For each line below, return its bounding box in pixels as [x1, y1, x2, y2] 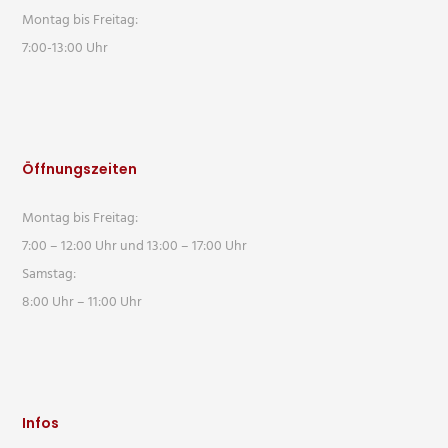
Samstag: [22, 263, 77, 286]
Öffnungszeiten [22, 159, 138, 179]
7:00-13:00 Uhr [22, 37, 109, 60]
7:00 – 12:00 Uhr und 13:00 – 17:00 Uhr [22, 235, 248, 258]
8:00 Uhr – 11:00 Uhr [22, 291, 143, 314]
